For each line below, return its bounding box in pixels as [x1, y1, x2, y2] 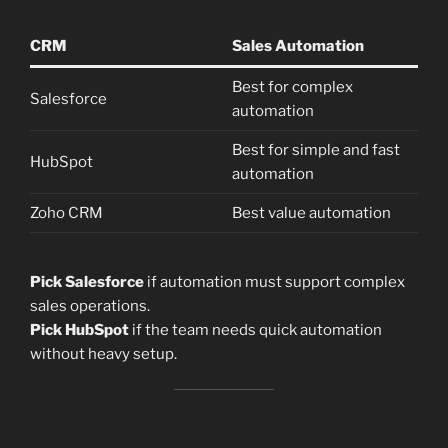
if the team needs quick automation [129, 321, 382, 340]
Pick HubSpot [30, 321, 129, 340]
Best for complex [231, 77, 353, 96]
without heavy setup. [30, 345, 177, 364]
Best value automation [231, 203, 391, 222]
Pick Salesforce [30, 273, 144, 292]
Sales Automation [231, 36, 364, 55]
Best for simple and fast [231, 140, 400, 159]
